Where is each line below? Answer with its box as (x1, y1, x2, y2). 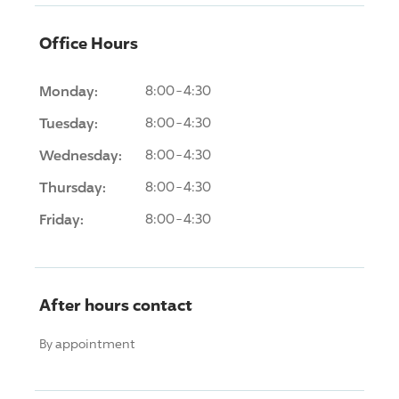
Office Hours (39, 32, 138, 53)
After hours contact (39, 294, 192, 314)
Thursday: (39, 177, 106, 196)
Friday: (39, 209, 84, 228)
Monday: (39, 81, 98, 100)
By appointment (39, 335, 135, 351)
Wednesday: (39, 145, 122, 164)
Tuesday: (39, 113, 98, 132)
